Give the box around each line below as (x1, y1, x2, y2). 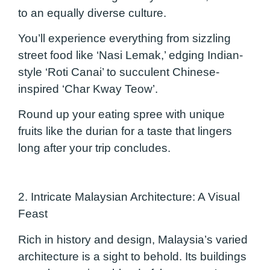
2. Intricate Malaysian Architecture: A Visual (18, 190, 240, 204)
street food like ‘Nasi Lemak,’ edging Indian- (18, 49, 243, 61)
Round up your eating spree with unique (18, 108, 225, 121)
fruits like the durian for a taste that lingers (18, 125, 232, 138)
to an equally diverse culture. (18, 6, 166, 19)
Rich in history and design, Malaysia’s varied (18, 233, 248, 246)
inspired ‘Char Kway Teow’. (18, 83, 158, 95)
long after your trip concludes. (18, 142, 171, 155)
